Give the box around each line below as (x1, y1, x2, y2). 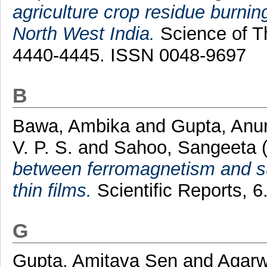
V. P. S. (12, 136, 78, 158)
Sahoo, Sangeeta (113, 136, 262, 158)
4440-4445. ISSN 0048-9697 (12, 44, 246, 66)
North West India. (12, 23, 155, 44)
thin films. (12, 179, 92, 201)
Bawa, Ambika (12, 115, 135, 136)
